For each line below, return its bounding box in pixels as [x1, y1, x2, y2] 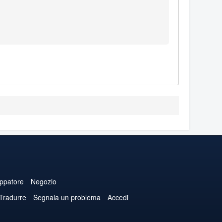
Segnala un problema [33, 192, 101, 203]
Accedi [107, 192, 128, 203]
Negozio [31, 176, 56, 187]
